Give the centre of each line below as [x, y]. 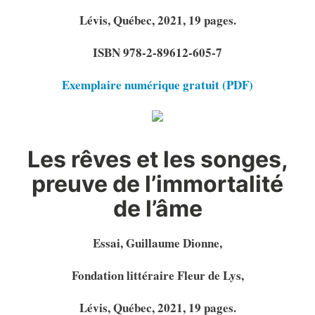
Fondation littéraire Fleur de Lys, [157, 275]
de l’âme [157, 208]
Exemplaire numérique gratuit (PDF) [157, 84]
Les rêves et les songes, [157, 159]
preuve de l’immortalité [157, 184]
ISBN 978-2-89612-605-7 [157, 52]
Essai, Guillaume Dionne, [157, 243]
